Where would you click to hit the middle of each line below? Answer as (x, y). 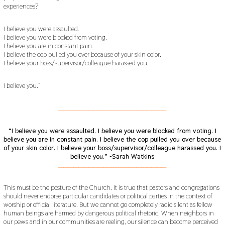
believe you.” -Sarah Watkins (113, 156)
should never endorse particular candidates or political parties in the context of (108, 196)
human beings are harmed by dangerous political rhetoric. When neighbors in (108, 213)
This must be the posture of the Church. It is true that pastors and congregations (111, 187)
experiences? (21, 6)
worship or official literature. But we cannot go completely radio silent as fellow (108, 204)
